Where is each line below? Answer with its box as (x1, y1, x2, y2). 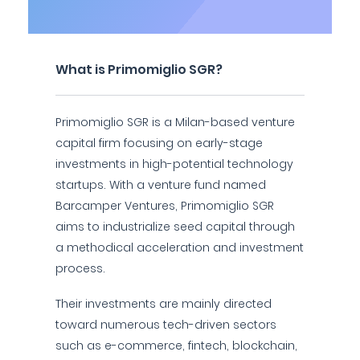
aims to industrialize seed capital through (55, 219, 295, 235)
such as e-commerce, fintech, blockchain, (55, 337, 297, 354)
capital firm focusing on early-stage (55, 135, 263, 151)
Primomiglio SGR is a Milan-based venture (55, 114, 295, 130)
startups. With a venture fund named (55, 177, 266, 193)
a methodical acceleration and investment (55, 239, 304, 256)
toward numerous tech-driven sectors (55, 317, 276, 333)
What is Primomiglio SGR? (55, 60, 223, 79)
